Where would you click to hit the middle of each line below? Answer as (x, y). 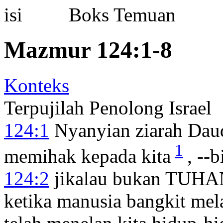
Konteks (37, 85)
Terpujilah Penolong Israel (108, 108)
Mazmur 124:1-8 (88, 50)
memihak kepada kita (87, 156)
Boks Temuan (117, 14)
